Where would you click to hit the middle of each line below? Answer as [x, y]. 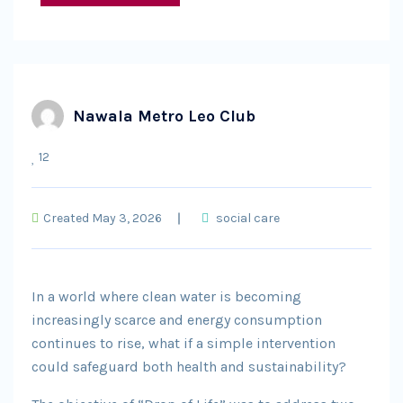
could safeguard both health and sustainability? [189, 367]
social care [248, 218]
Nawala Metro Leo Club [164, 116]
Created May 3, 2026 [103, 218]
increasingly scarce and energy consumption [177, 320]
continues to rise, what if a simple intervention [184, 343]
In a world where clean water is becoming [166, 296]
